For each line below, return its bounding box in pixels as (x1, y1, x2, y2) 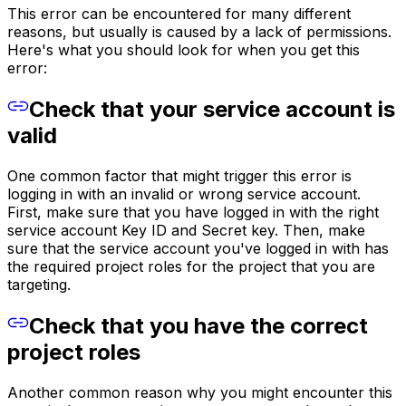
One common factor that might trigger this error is (7, 167, 352, 186)
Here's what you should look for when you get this (7, 41, 360, 60)
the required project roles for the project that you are (7, 257, 375, 276)
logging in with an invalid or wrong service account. (7, 185, 361, 204)
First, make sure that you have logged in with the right (7, 203, 379, 222)
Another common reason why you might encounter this (7, 382, 392, 401)
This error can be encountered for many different (7, 5, 351, 24)
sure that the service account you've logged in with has (7, 239, 389, 258)
